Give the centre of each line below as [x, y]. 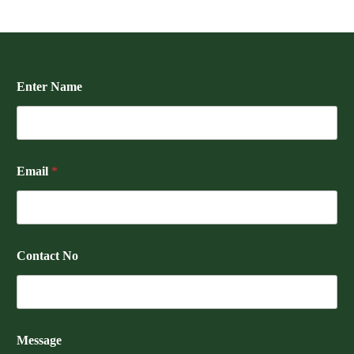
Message [39, 340]
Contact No [47, 255]
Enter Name [49, 86]
